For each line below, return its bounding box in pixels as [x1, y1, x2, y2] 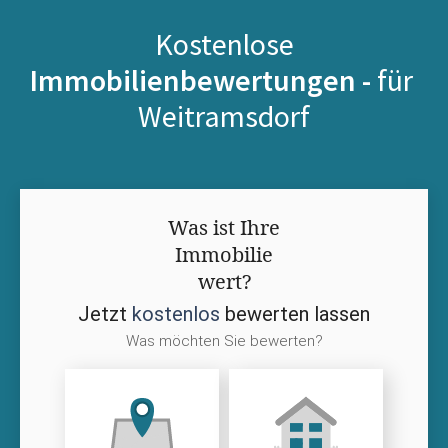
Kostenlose [154, 24, 294, 63]
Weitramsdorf [138, 96, 310, 135]
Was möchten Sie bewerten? [125, 331, 323, 350]
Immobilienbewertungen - [29, 60, 377, 99]
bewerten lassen [220, 301, 370, 326]
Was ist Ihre [168, 213, 280, 241]
